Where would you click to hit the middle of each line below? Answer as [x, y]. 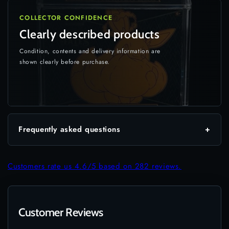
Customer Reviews [61, 213]
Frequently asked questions [70, 129]
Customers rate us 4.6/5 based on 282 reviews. [95, 166]
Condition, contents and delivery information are [90, 51]
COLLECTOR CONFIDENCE [66, 18]
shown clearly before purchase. [65, 62]
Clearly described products [90, 34]
